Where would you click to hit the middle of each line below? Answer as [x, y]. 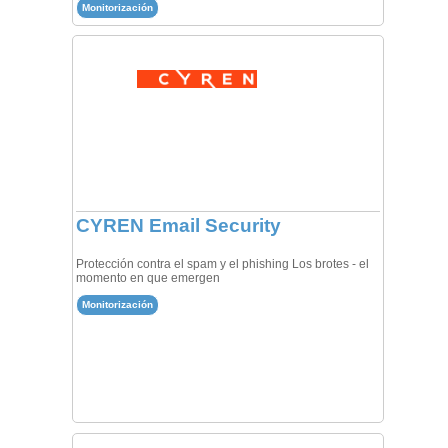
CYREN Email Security [178, 226]
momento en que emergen [147, 277]
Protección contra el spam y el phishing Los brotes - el [222, 263]
